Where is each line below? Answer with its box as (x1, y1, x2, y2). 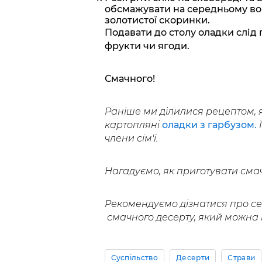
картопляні (104, 119, 162, 131)
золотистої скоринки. (104, 15, 210, 26)
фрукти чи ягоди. (104, 40, 189, 52)
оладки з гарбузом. (161, 119, 259, 131)
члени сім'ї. (104, 133, 158, 144)
